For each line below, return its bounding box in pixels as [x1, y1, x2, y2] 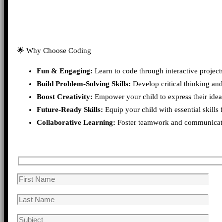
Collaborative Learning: [37, 118, 115, 126]
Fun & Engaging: [37, 66, 93, 75]
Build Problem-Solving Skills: [37, 79, 131, 88]
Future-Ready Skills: [37, 105, 103, 113]
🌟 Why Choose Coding [17, 46, 91, 55]
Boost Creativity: [37, 92, 93, 101]
